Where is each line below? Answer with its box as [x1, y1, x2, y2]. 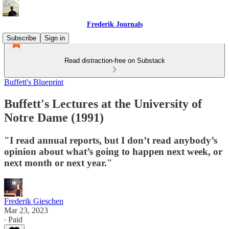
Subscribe [7, 34, 36, 42]
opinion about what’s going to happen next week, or [4, 146, 222, 157]
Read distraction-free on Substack [64, 57, 165, 64]
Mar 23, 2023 [4, 205, 48, 215]
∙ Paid [4, 215, 22, 224]
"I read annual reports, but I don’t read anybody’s [4, 134, 217, 146]
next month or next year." [4, 157, 112, 168]
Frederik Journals [86, 20, 143, 28]
